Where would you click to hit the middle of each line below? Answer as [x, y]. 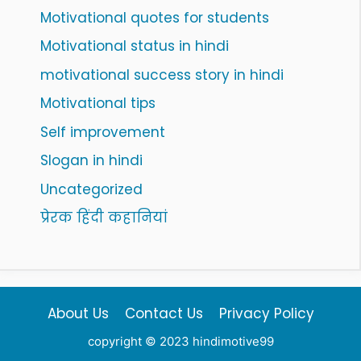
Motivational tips [98, 104]
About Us [78, 314]
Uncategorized [91, 189]
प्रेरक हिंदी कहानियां [104, 218]
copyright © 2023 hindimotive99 [180, 342]
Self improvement [103, 132]
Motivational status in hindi [135, 46]
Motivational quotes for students [155, 17]
